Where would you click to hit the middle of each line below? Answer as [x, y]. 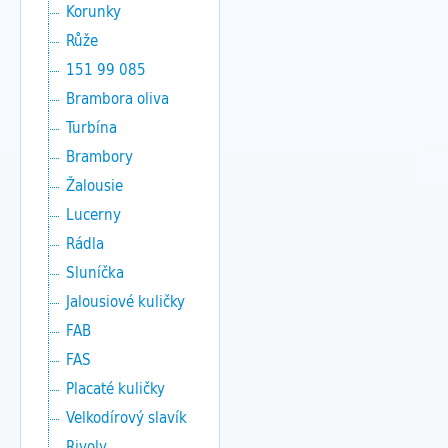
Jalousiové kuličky [125, 301]
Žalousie [94, 185]
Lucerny [93, 214]
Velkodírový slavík [126, 417]
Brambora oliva [117, 98]
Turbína [91, 127]
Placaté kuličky [115, 388]
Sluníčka [95, 272]
